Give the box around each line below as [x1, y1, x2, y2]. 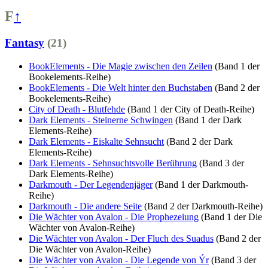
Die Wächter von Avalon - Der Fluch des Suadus [29, 233, 214, 243]
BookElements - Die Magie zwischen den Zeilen [29, 60, 212, 71]
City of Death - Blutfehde [29, 103, 125, 114]
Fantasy [5, 36, 44, 49]
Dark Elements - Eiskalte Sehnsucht [29, 136, 164, 147]
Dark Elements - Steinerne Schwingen [29, 114, 173, 125]
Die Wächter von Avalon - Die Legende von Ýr [29, 254, 209, 265]
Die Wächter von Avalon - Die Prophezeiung [29, 211, 199, 222]
